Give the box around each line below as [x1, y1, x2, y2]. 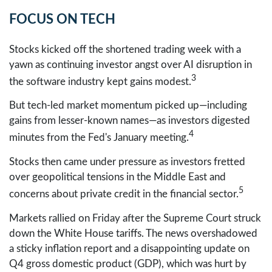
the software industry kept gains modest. [9, 76, 191, 87]
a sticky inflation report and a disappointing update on [9, 243, 250, 254]
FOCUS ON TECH [9, 12, 115, 26]
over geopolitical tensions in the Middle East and [9, 171, 226, 182]
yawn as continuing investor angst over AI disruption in [9, 59, 252, 70]
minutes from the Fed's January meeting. [9, 132, 189, 143]
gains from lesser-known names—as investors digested [9, 115, 250, 126]
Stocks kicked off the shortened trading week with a [9, 44, 241, 55]
